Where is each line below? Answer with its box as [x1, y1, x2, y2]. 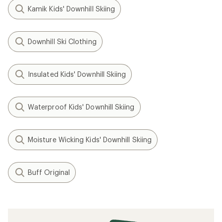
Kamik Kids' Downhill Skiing [28, 4, 115, 13]
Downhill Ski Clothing [28, 37, 97, 46]
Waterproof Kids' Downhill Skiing [28, 103, 135, 111]
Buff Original [28, 168, 70, 176]
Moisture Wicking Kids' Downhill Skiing [28, 135, 152, 144]
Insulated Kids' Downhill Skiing [28, 70, 126, 78]
